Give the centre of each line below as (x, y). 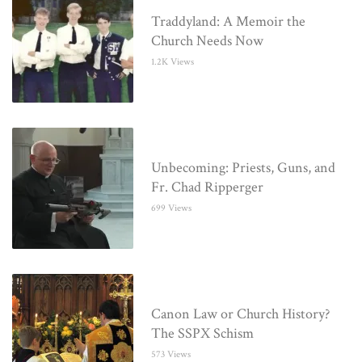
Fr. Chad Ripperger (208, 187)
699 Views (172, 208)
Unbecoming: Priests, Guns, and (244, 168)
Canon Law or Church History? (241, 314)
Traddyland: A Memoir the (229, 21)
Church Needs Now (208, 41)
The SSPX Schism (203, 334)
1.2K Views (173, 62)
